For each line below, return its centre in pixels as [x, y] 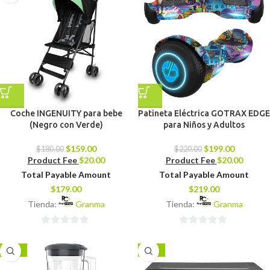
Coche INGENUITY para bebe [66, 113]
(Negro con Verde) [66, 124]
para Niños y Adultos [204, 124]
